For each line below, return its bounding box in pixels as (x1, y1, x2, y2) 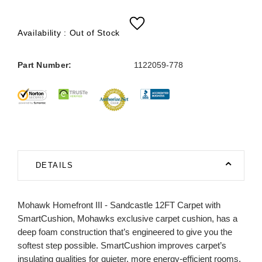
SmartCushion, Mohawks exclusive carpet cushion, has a (18, 213, 237, 223)
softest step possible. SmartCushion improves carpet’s (18, 240, 226, 250)
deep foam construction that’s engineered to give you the (18, 226, 232, 237)
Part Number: (18, 60, 72, 70)
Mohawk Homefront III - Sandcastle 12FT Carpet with (18, 199, 220, 210)
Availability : (18, 28, 70, 37)
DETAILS (35, 161, 74, 170)
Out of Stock (69, 28, 120, 37)
